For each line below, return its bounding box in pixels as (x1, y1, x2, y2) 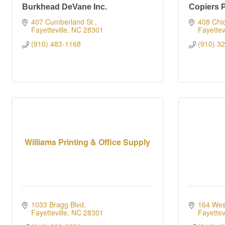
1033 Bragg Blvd (31, 199, 84, 209)
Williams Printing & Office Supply (25, 136, 150, 148)
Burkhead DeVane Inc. (22, 3, 107, 11)
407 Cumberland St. (31, 17, 95, 27)
